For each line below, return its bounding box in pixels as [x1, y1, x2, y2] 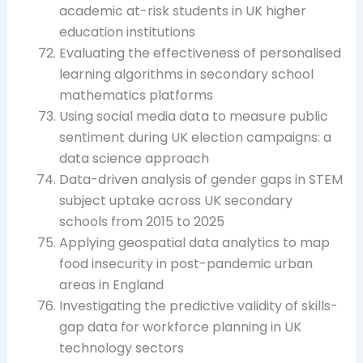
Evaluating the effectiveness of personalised [58, 43, 341, 62]
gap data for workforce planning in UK [58, 317, 301, 336]
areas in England [58, 275, 164, 294]
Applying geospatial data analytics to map [58, 233, 330, 252]
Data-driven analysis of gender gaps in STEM [58, 169, 343, 189]
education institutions [58, 22, 195, 41]
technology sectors [58, 338, 184, 357]
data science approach [58, 148, 209, 168]
